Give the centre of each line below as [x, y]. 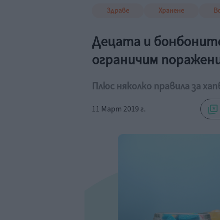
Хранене [171, 11]
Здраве [118, 11]
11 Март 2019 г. [119, 109]
